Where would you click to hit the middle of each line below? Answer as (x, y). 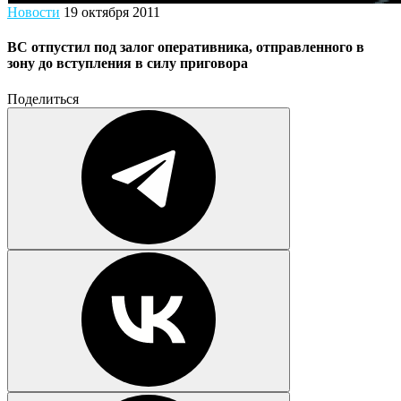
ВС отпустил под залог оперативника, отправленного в (186, 47)
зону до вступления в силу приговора (128, 64)
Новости (34, 12)
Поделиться (43, 98)
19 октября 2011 (112, 12)
